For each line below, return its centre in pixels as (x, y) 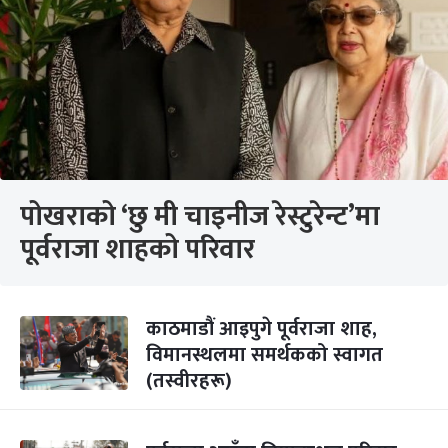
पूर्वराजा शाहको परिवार (137, 249)
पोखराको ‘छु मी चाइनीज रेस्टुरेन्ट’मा (200, 216)
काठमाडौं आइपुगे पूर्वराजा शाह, (261, 329)
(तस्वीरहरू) (189, 381)
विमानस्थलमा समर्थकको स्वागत (264, 355)
